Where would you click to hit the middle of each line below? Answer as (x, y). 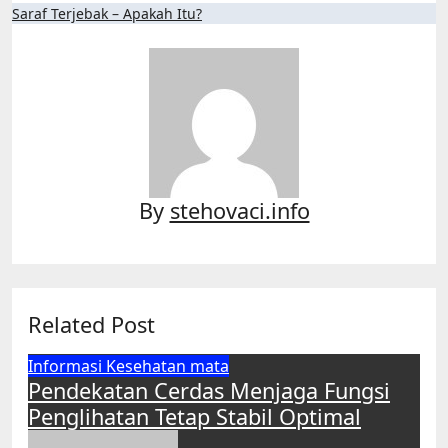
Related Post (91, 324)
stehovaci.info (239, 210)
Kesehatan (148, 366)
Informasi (67, 366)
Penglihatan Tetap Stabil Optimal (194, 416)
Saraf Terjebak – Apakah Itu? (107, 13)
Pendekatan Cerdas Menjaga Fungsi (209, 390)
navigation (74, 47)
